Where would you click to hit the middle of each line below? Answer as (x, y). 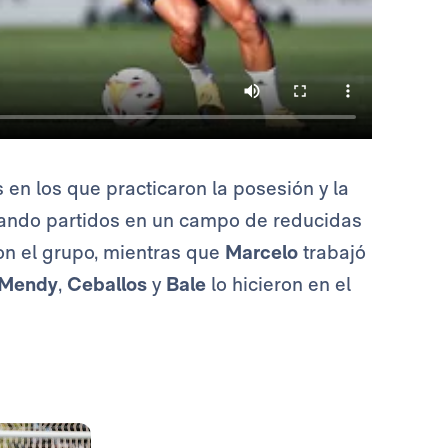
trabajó (332, 252)
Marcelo (261, 252)
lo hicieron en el (278, 284)
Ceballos (107, 284)
